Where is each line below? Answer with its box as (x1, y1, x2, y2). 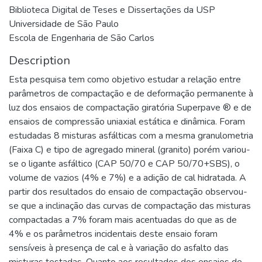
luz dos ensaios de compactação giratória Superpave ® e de (9, 101, 251, 114)
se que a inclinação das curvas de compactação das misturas (9, 199, 251, 212)
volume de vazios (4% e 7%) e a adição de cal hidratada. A (9, 171, 246, 184)
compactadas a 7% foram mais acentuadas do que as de (9, 213, 237, 226)
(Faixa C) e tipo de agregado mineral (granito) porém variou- (9, 143, 250, 156)
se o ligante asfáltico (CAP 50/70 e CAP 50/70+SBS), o (9, 157, 240, 170)
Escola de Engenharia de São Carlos (9, 32, 154, 44)
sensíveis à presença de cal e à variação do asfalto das (9, 242, 229, 254)
